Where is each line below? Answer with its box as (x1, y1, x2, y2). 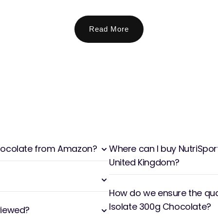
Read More (89, 24, 129, 33)
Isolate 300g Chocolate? (109, 200, 211, 213)
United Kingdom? (109, 156, 180, 168)
